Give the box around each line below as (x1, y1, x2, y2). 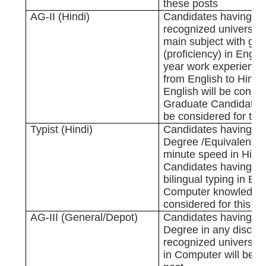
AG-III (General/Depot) (30, 211, 138, 224)
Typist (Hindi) (30, 123, 93, 136)
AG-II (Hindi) (30, 11, 90, 23)
